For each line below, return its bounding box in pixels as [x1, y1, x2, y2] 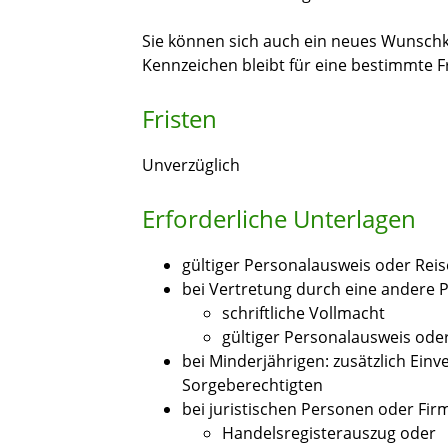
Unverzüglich [142, 154, 240, 177]
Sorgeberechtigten [182, 374, 323, 397]
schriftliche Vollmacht [222, 302, 385, 325]
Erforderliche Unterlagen [142, 202, 416, 236]
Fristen [142, 102, 217, 136]
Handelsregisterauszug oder [222, 422, 436, 445]
